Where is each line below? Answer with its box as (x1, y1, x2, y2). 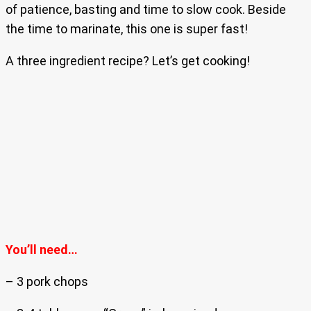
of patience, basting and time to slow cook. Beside (6, 2, 286, 17)
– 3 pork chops (6, 274, 88, 289)
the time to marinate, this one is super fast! (6, 22, 248, 37)
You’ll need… (6, 242, 78, 258)
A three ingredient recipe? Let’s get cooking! (6, 53, 250, 69)
